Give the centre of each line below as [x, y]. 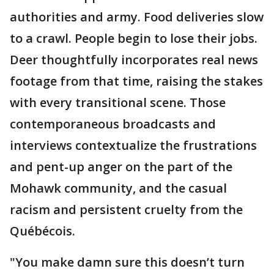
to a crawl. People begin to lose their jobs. [134, 39]
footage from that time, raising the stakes [136, 81]
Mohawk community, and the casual [118, 188]
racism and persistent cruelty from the [126, 210]
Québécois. [43, 231]
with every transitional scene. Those [118, 103]
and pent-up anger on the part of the [121, 167]
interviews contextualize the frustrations [133, 146]
